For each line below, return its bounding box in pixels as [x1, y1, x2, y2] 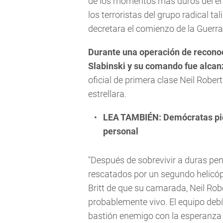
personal [103, 125, 138, 136]
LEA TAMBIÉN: [103, 111, 163, 122]
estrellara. [88, 88, 126, 99]
